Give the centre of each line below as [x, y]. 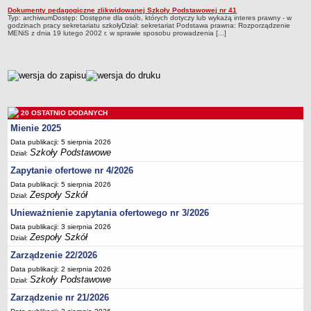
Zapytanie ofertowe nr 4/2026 [72, 170]
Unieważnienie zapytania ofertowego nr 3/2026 [110, 213]
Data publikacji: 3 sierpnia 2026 [61, 227]
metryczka [27, 74]
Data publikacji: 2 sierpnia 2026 [61, 269]
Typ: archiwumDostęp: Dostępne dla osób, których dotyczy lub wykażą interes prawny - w [150, 18]
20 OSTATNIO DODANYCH [65, 113]
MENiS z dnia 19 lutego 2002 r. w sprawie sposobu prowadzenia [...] [117, 33]
